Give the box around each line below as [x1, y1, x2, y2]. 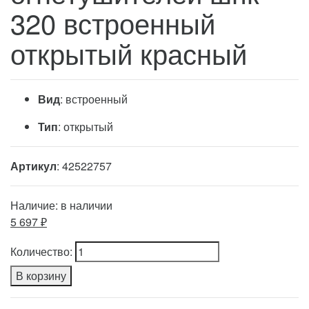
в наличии [61, 197, 112, 213]
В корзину [16, 268, 66, 283]
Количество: [10, 243, 72, 259]
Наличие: [10, 197, 61, 213]
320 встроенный [10, 3, 215, 42]
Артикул [10, 158, 57, 174]
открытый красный [10, 33, 247, 72]
